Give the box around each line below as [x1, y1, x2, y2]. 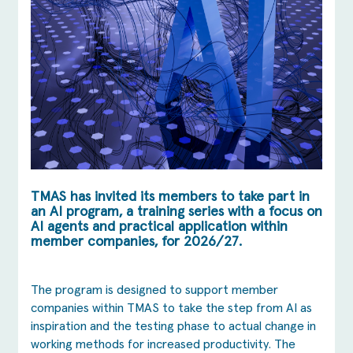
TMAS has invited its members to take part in [31, 190, 310, 205]
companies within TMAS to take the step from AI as [31, 302, 312, 315]
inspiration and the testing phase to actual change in [31, 320, 316, 333]
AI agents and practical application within [31, 220, 288, 235]
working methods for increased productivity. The [31, 338, 295, 351]
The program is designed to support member [31, 284, 278, 297]
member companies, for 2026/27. [31, 235, 242, 250]
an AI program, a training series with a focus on [31, 205, 322, 220]
